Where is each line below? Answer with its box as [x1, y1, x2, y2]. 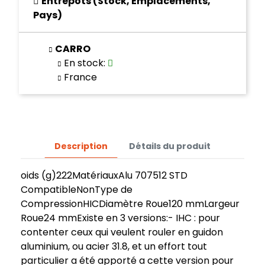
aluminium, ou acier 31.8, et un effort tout [21, 240, 207, 254]
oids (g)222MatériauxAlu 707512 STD [21, 169, 188, 183]
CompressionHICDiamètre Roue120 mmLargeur [21, 197, 240, 211]
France [62, 70, 97, 85]
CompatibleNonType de [21, 183, 132, 197]
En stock [62, 56, 104, 70]
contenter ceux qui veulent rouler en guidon [21, 225, 223, 240]
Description [54, 140, 108, 153]
